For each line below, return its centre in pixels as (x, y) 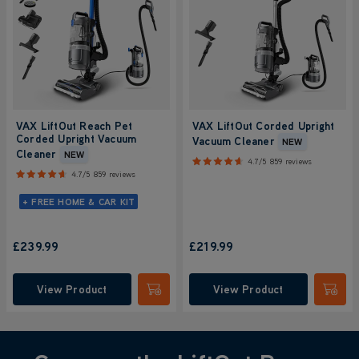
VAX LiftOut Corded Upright (264, 126)
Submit (170, 294)
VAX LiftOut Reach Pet (75, 126)
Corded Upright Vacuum (77, 139)
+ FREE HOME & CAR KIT (79, 202)
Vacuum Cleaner (234, 141)
